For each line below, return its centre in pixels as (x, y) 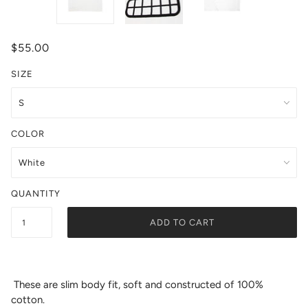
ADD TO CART (182, 223)
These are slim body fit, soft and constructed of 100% (139, 284)
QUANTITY (36, 194)
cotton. (29, 299)
